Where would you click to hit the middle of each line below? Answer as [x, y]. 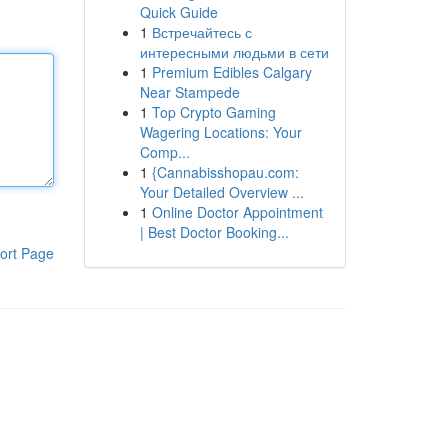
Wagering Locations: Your [220, 132]
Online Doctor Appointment [237, 212]
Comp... [164, 152]
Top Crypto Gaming [213, 112]
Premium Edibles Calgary [231, 72]
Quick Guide [178, 12]
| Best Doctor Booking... [214, 232]
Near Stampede [189, 92]
